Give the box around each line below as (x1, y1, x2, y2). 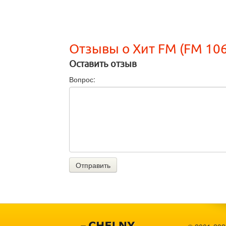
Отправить (76, 160, 110, 171)
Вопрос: (69, 74, 95, 85)
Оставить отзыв (69, 59, 137, 70)
